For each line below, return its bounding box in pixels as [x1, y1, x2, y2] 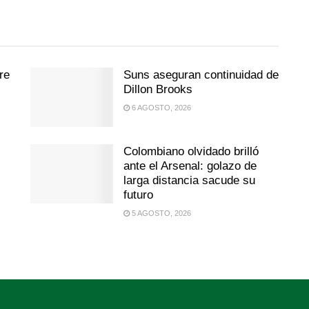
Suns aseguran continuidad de [123, 68, 279, 81]
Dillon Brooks [123, 83, 192, 96]
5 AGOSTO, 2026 [130, 208, 191, 217]
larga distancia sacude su [123, 173, 255, 187]
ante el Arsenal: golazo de [123, 159, 257, 172]
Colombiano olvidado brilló [123, 144, 259, 158]
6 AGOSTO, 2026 [130, 103, 191, 112]
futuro [123, 188, 153, 201]
